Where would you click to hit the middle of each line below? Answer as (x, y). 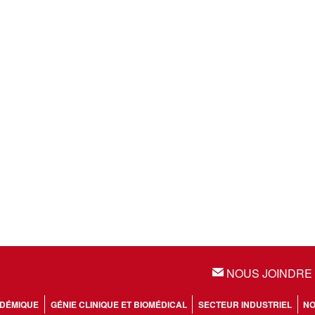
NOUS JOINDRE (268, 273)
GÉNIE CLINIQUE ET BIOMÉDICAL (118, 304)
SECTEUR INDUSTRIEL (245, 304)
